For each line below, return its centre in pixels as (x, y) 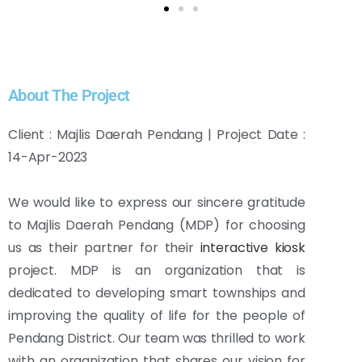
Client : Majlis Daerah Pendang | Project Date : (157, 135)
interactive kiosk (249, 248)
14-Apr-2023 (48, 158)
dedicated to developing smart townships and (157, 293)
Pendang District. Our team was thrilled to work (157, 339)
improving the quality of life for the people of (157, 316)
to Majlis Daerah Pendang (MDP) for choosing (157, 225)
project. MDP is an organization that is (157, 271)
